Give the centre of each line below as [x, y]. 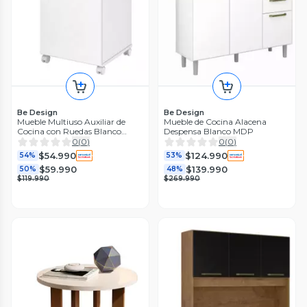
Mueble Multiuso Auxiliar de [71, 122]
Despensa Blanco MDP [209, 132]
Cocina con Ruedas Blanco [69, 132]
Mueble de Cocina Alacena [215, 122]
